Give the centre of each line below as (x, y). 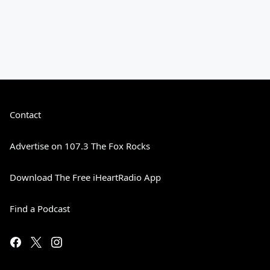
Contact (25, 115)
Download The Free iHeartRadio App (85, 177)
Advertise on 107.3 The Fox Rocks (80, 146)
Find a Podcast (40, 209)
